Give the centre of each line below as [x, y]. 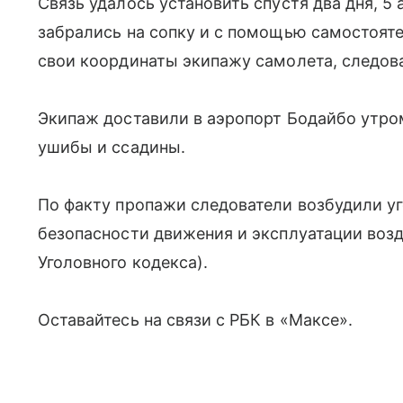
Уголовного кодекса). [123, 262]
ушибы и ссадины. [112, 147]
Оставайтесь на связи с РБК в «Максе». [195, 320]
